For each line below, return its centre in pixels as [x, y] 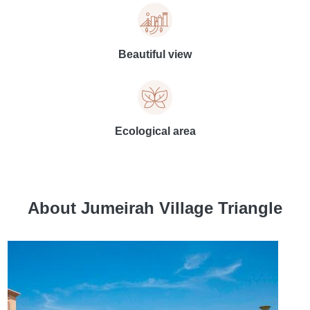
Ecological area [155, 131]
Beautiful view [155, 54]
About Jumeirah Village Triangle [155, 208]
